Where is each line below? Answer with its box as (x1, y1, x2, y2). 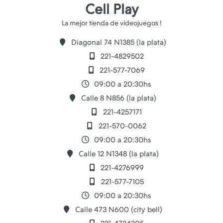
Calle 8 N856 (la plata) (79, 93, 156, 103)
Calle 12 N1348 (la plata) (76, 149, 159, 158)
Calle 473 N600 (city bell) (73, 205, 162, 214)
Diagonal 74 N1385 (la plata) (69, 37, 166, 47)
